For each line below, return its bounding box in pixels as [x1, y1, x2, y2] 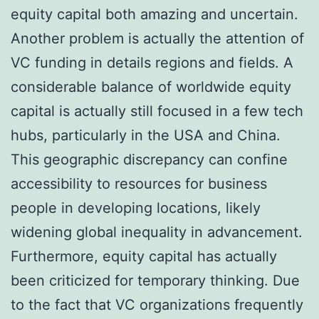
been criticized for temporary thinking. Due [11, 271, 300, 289]
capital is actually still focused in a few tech [11, 102, 303, 120]
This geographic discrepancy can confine [11, 150, 288, 168]
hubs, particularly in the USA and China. [11, 126, 281, 144]
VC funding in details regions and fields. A [11, 53, 293, 71]
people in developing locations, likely [11, 199, 261, 216]
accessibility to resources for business [11, 174, 267, 192]
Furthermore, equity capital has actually [11, 247, 277, 265]
